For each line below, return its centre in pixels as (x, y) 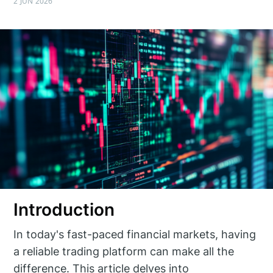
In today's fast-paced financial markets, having (135, 234)
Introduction (64, 210)
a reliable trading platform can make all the (124, 251)
